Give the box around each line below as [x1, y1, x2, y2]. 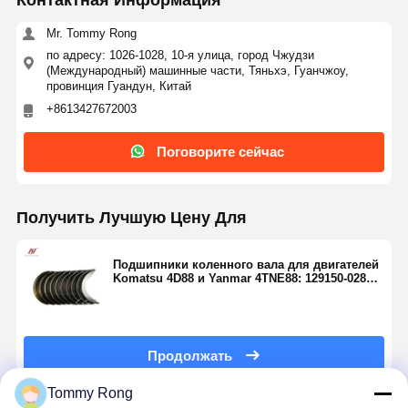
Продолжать [147, 347, 232, 363]
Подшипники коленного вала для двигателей [112, 257, 379, 271]
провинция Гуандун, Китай [46, 79, 191, 94]
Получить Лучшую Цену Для [15, 208, 247, 227]
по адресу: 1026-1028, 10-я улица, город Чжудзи [46, 48, 314, 63]
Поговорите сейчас [156, 143, 284, 159]
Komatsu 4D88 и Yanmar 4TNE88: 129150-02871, [112, 270, 382, 285]
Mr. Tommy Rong [46, 25, 137, 40]
